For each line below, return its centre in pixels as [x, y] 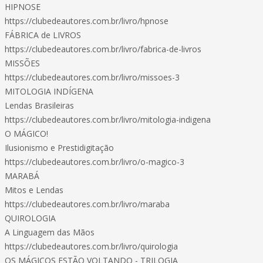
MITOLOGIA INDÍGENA [49, 91]
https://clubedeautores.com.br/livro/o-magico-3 [95, 162]
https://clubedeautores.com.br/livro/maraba [87, 204]
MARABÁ [22, 176]
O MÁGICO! [26, 134]
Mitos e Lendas [34, 190]
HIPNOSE [23, 7]
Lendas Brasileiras [39, 105]
